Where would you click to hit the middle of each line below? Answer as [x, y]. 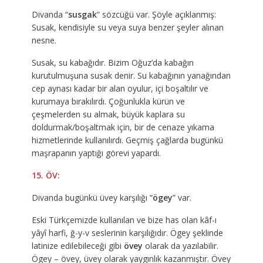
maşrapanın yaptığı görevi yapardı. [96, 153]
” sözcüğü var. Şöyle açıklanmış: [156, 15]
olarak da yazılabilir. [180, 246]
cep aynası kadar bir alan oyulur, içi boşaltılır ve [120, 89]
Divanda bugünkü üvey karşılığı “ [92, 198]
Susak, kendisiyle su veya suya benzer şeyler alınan [127, 28]
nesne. [44, 41]
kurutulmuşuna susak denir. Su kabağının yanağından [131, 76]
